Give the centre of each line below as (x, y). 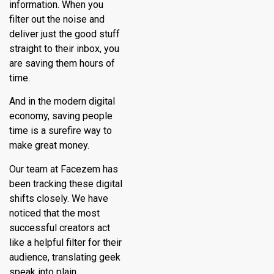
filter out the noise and (57, 19)
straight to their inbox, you (64, 48)
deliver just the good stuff (65, 34)
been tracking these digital (66, 183)
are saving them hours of (62, 63)
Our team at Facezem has (64, 169)
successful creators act (60, 228)
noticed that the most (54, 213)
